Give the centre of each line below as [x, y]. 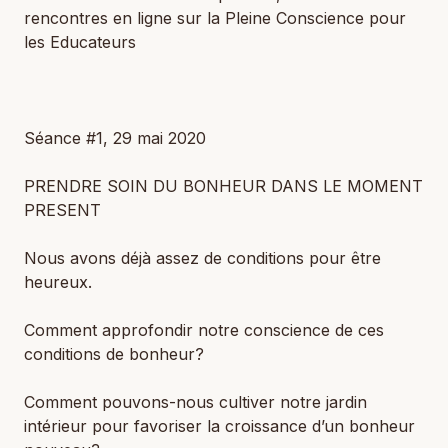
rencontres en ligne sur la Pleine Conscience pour [215, 18]
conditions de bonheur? [114, 354]
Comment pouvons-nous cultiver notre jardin [195, 402]
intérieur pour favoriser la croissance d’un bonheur [219, 426]
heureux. [58, 282]
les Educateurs [80, 42]
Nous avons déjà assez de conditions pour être [202, 258]
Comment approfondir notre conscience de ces [204, 330]
